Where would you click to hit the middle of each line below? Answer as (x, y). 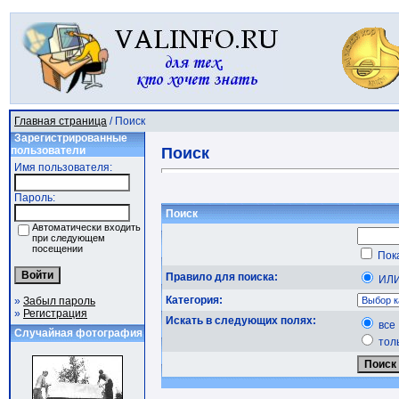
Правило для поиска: (222, 277)
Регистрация (55, 313)
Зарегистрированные (71, 138)
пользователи (48, 151)
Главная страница (61, 121)
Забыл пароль (59, 301)
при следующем (69, 238)
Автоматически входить (86, 227)
